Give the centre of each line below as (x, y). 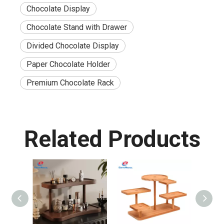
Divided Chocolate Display (73, 46)
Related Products (112, 139)
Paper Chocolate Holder (68, 64)
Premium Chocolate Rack (70, 83)
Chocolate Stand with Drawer (77, 27)
